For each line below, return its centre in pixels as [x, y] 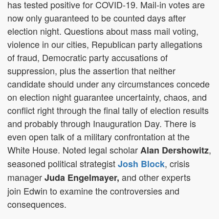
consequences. [37, 204]
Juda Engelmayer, [82, 177]
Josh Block [141, 164]
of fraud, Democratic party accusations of [88, 57]
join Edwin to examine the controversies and [93, 190]
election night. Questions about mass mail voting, [103, 31]
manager [26, 177]
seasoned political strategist [63, 163]
